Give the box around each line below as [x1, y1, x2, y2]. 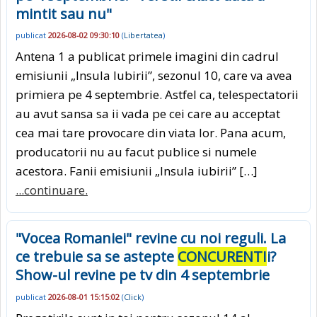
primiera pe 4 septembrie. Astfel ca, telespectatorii [16, 86, 299, 103]
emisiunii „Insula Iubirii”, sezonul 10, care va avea [16, 67, 292, 84]
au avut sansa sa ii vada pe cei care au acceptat [16, 105, 280, 122]
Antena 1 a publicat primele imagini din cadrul [16, 48, 279, 65]
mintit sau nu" [16, 4, 112, 23]
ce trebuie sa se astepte [16, 247, 178, 267]
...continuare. [16, 182, 88, 199]
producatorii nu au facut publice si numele [16, 144, 257, 161]
